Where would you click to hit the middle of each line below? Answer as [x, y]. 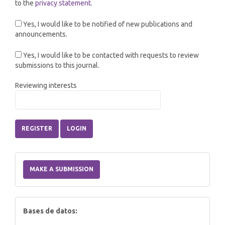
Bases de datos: [50, 211]
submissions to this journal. [57, 65]
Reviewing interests [46, 85]
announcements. [41, 34]
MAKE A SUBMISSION [62, 169]
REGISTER [37, 128]
